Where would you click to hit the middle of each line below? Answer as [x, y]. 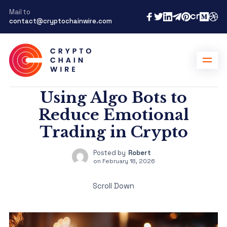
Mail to [20, 12]
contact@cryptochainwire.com [60, 21]
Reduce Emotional [113, 115]
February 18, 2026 [129, 161]
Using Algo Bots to [113, 98]
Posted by [109, 153]
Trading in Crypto [113, 132]
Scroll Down [113, 186]
